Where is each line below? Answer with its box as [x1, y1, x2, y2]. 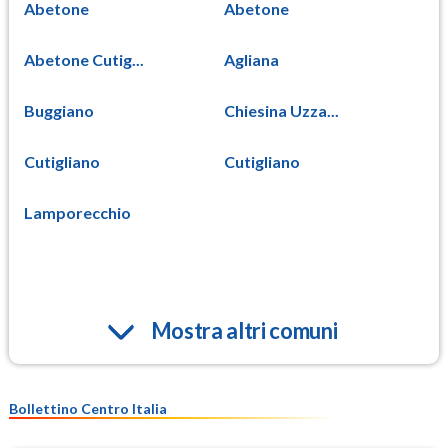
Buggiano [24, 100, 94, 120]
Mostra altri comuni [150, 316, 338, 344]
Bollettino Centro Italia [9, 399, 167, 417]
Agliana [224, 49, 279, 69]
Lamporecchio [24, 202, 131, 222]
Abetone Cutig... [24, 49, 144, 69]
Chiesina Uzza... [224, 100, 339, 120]
